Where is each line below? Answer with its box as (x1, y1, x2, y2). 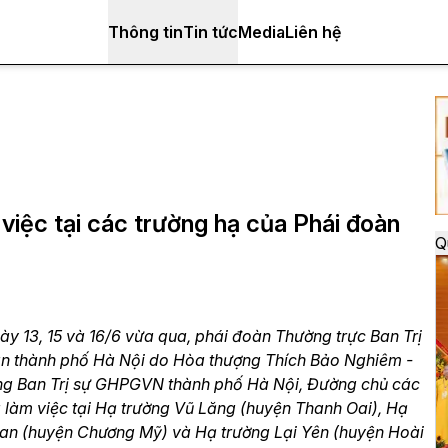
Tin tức (182, 22, 238, 42)
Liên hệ (284, 22, 341, 42)
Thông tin (107, 22, 183, 42)
